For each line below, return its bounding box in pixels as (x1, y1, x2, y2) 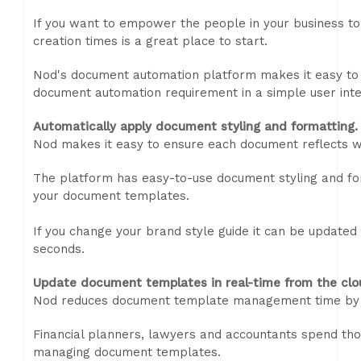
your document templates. (33, 189, 189, 203)
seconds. (33, 242, 85, 256)
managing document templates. (33, 345, 221, 359)
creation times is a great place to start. (33, 34, 268, 48)
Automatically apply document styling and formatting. (33, 119, 358, 134)
